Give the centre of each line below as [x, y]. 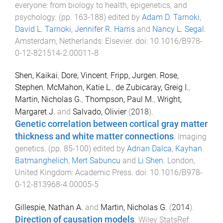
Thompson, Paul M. [119, 99]
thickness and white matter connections [94, 136]
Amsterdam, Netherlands [58, 41]
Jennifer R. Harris [105, 29]
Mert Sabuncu [96, 160]
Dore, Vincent [84, 75]
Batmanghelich [42, 160]
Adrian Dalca [149, 148]
